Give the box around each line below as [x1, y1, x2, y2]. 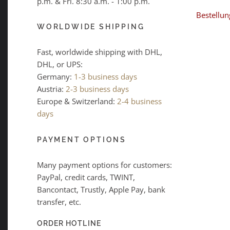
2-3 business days [66, 84, 129, 94]
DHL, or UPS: [37, 59, 83, 70]
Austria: [37, 84, 66, 94]
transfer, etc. [37, 196, 81, 207]
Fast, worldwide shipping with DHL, [37, 47, 162, 57]
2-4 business [117, 96, 162, 107]
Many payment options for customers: [37, 159, 172, 170]
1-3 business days [74, 71, 137, 82]
